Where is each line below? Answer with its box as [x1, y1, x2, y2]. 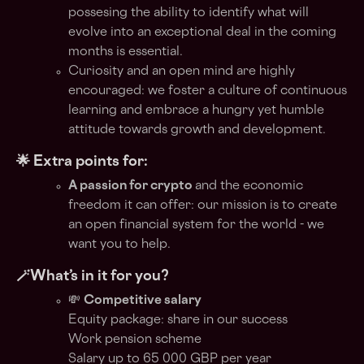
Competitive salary [84, 295, 201, 307]
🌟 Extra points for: [16, 155, 148, 169]
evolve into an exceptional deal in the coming [68, 27, 336, 39]
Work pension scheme [68, 334, 201, 346]
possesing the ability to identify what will [68, 7, 309, 19]
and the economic [195, 180, 303, 193]
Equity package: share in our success [68, 314, 288, 327]
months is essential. [68, 46, 183, 58]
